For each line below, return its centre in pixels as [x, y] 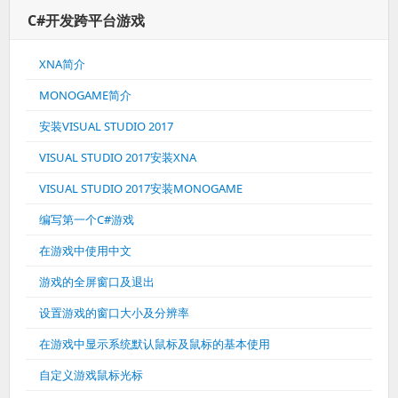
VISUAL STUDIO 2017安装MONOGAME [141, 188]
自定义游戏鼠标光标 [91, 375]
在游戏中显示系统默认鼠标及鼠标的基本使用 [155, 344]
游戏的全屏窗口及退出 [97, 282]
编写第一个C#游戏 [87, 219]
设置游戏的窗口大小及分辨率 [114, 313]
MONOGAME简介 [85, 95]
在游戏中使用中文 [85, 251]
